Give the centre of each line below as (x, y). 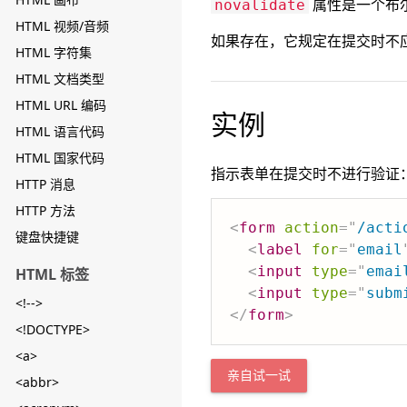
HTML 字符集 (54, 52)
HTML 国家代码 (60, 158)
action (312, 228)
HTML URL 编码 (61, 105)
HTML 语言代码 (60, 131)
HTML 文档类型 (60, 79)
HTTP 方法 (45, 210)
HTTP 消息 (45, 184)
